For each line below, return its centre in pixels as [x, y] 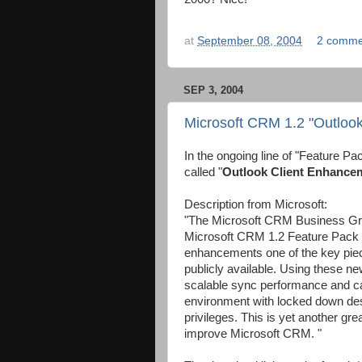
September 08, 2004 [250, 41]
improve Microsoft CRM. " [253, 333]
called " [203, 172]
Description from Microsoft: [256, 204]
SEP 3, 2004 [213, 90]
